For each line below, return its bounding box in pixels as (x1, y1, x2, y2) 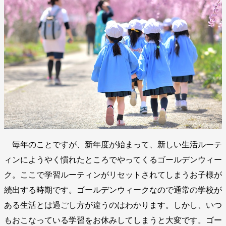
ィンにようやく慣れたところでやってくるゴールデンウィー (4, 155, 222, 164)
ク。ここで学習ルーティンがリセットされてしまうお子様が (4, 171, 222, 180)
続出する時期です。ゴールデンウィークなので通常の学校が (4, 186, 222, 195)
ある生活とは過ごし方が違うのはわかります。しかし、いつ (4, 201, 222, 210)
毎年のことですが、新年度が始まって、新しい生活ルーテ (4, 140, 222, 149)
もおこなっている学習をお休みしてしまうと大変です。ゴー (4, 216, 222, 225)
